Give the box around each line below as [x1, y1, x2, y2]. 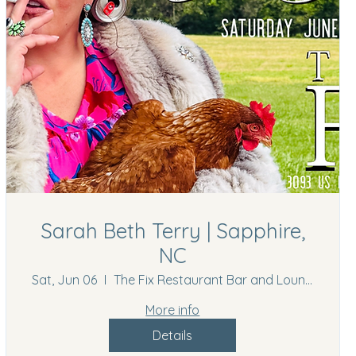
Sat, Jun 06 [31, 271, 97, 288]
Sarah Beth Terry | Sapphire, [40, 217, 305, 244]
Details [153, 327, 193, 343]
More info [145, 301, 200, 318]
